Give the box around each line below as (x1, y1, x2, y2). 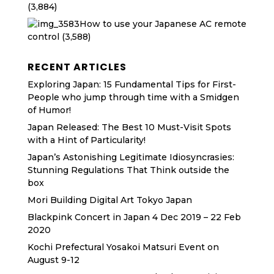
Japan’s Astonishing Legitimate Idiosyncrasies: (27, 152, 234, 163)
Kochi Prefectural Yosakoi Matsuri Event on (27, 242, 219, 253)
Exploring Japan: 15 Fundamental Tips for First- (27, 79, 236, 90)
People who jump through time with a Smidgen (27, 92, 239, 103)
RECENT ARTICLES (27, 60, 127, 74)
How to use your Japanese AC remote (79, 18, 246, 29)
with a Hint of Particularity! (27, 135, 146, 146)
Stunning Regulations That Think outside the (27, 165, 229, 176)
